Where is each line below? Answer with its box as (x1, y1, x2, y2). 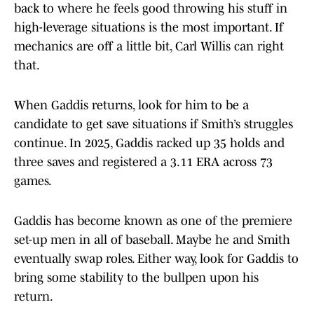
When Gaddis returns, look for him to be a (14, 98, 249, 113)
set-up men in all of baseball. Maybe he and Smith (14, 233, 290, 247)
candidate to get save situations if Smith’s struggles (14, 117, 293, 132)
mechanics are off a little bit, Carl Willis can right (14, 39, 284, 54)
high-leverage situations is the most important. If (14, 20, 283, 35)
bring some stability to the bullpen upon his (14, 271, 259, 285)
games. (14, 174, 52, 189)
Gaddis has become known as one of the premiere (14, 214, 292, 228)
